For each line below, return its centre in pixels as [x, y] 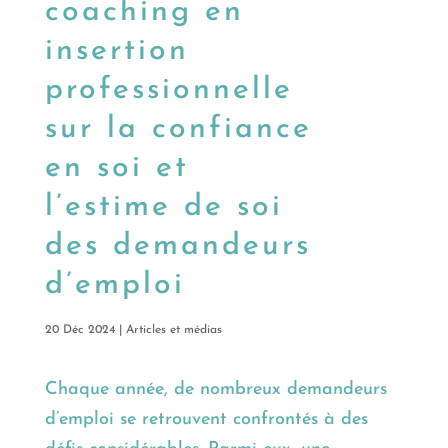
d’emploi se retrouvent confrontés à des [206, 420]
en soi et [116, 169]
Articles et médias [173, 330]
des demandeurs [177, 247]
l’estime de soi [163, 208]
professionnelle [168, 91]
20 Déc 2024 [79, 330]
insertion [116, 52]
